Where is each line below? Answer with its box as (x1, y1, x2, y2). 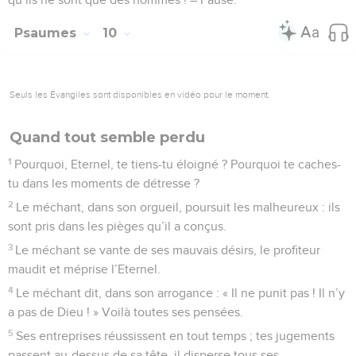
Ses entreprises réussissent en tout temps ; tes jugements (16, 329, 335, 342)
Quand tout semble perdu (10, 128, 205, 146)
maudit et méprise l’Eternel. (8, 262, 161, 276)
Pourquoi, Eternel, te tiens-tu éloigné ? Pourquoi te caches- (14, 157, 342, 171)
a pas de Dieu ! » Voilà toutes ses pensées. (8, 305, 243, 319)
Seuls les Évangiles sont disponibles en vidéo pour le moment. (10, 88, 270, 100)
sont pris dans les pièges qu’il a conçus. (8, 219, 226, 233)
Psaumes (14, 25, 80, 41)
